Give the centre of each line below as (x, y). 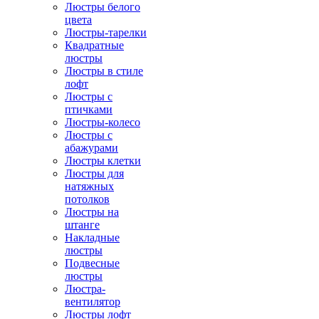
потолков (87, 199)
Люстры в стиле (104, 71)
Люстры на (92, 212)
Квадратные (94, 45)
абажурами (91, 148)
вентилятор (93, 302)
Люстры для (94, 173)
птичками (89, 109)
